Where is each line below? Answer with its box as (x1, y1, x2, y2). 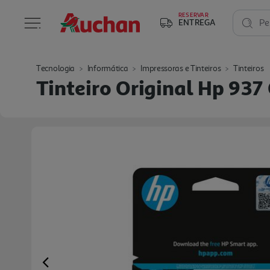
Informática (87, 63, 128, 74)
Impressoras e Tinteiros (140, 63, 221, 74)
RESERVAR (178, 11, 209, 18)
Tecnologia (36, 63, 75, 74)
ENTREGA (178, 17, 216, 27)
